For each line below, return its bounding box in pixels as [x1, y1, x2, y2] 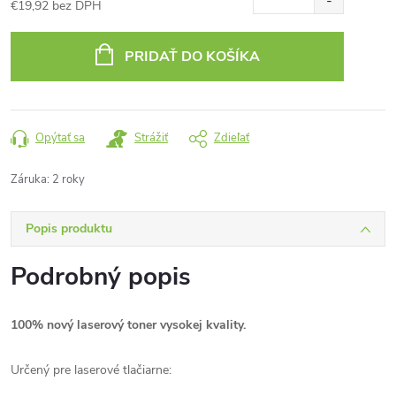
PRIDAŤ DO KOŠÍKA [124, 47, 260, 66]
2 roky [52, 171, 85, 187]
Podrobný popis [11, 260, 191, 293]
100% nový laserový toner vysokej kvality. [11, 316, 246, 333]
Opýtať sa [35, 130, 85, 146]
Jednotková [10, 16, 72, 33]
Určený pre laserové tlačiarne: [11, 362, 171, 378]
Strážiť [134, 130, 168, 146]
